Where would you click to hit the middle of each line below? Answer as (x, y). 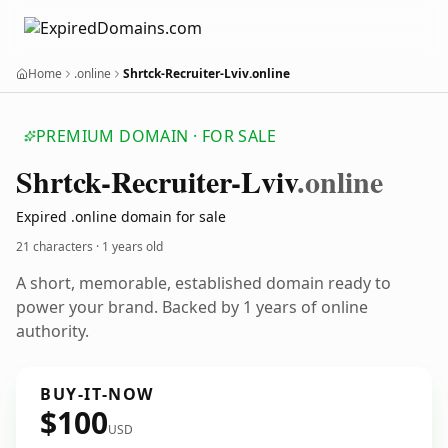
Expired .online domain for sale (121, 216)
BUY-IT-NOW (97, 394)
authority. (52, 331)
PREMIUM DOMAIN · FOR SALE (156, 136)
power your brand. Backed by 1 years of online (192, 307)
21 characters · (59, 246)
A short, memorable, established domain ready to (203, 283)
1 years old (132, 246)
